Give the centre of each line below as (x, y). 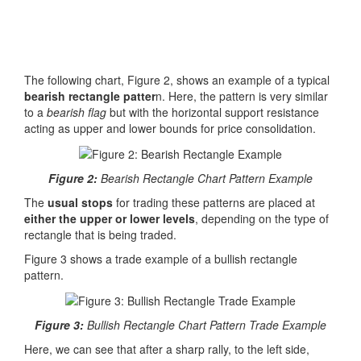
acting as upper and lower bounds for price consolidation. (170, 128)
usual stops (80, 202)
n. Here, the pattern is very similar (242, 95)
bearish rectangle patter (90, 95)
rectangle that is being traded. (100, 234)
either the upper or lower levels (110, 218)
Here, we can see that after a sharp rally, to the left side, (167, 349)
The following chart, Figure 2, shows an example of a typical (177, 79)
